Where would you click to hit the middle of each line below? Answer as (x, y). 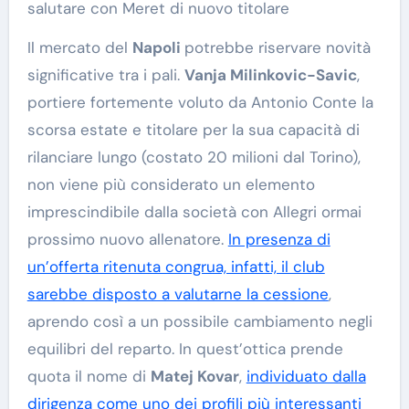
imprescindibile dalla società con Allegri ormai (194, 212)
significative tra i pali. (105, 75)
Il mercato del (81, 48)
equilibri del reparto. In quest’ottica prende (185, 349)
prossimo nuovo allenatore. (127, 240)
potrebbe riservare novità (277, 48)
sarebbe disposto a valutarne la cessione (178, 294)
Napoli (158, 48)
